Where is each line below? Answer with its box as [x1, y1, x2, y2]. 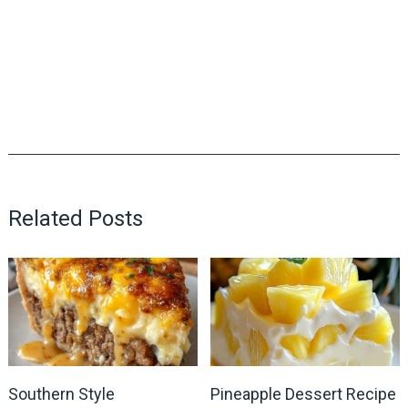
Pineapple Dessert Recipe [210, 383, 397, 403]
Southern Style [7, 383, 115, 403]
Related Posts [7, 206, 143, 232]
